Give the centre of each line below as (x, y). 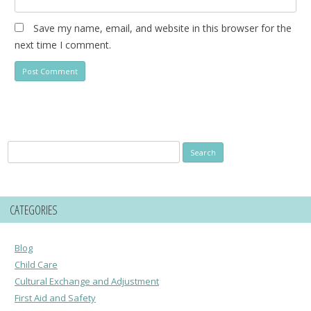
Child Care (36, 264)
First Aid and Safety (55, 297)
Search (22, 148)
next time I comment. (63, 44)
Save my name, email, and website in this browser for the (162, 28)
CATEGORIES (34, 209)
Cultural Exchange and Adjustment (87, 281)
